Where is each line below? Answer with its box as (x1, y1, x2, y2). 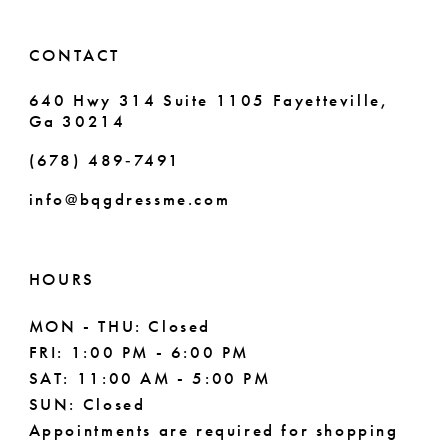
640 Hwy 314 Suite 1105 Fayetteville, (28, 89, 389, 111)
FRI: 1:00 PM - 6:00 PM (28, 342, 249, 364)
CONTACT (28, 44, 120, 66)
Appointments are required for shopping (28, 420, 399, 442)
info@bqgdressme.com (28, 188, 231, 210)
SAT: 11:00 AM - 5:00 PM (28, 368, 271, 390)
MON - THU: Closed (28, 316, 211, 338)
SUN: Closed (28, 394, 146, 416)
